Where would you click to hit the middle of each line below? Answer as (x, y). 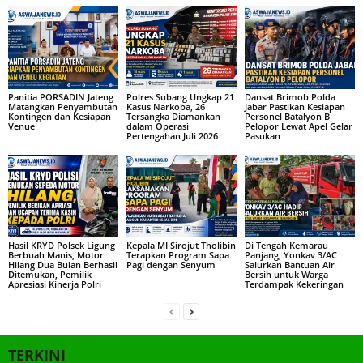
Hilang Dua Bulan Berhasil (63, 264)
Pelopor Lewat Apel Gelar (298, 126)
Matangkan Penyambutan (63, 106)
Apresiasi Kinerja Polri (55, 284)
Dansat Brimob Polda (290, 96)
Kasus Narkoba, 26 (165, 106)
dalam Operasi (157, 126)
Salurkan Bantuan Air (289, 264)
